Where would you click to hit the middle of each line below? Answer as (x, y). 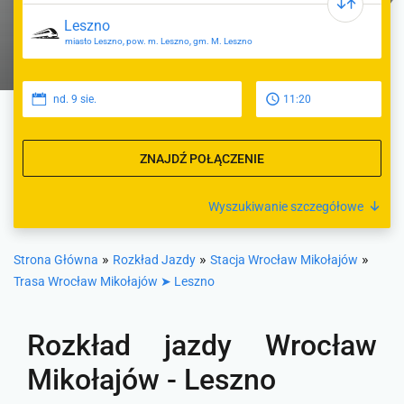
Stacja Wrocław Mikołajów (284, 260)
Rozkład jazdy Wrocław (202, 345)
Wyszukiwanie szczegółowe (286, 207)
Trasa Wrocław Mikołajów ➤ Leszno (114, 281)
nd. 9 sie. (75, 99)
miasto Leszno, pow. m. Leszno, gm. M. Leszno (159, 41)
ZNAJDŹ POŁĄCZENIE (202, 158)
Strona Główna (56, 260)
